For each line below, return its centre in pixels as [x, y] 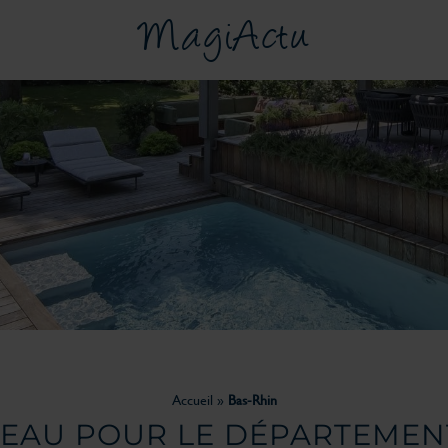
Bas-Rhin [252, 399]
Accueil [192, 399]
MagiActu [224, 40]
